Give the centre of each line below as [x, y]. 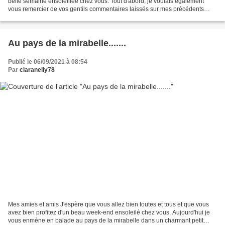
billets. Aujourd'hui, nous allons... [53, 17]
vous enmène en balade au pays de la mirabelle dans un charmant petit [106, 220]
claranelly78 [37, 70]
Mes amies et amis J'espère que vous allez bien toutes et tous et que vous [108, 204]
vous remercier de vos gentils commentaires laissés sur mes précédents [106, 9]
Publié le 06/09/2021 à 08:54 [48, 62]
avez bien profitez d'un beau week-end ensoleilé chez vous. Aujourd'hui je [109, 212]
